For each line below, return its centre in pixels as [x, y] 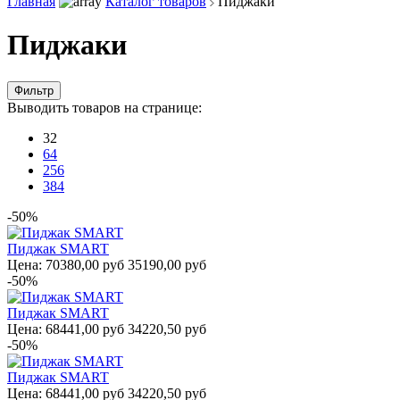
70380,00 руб [85, 264]
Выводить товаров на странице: [104, 107]
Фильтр [34, 90]
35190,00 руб [165, 264]
